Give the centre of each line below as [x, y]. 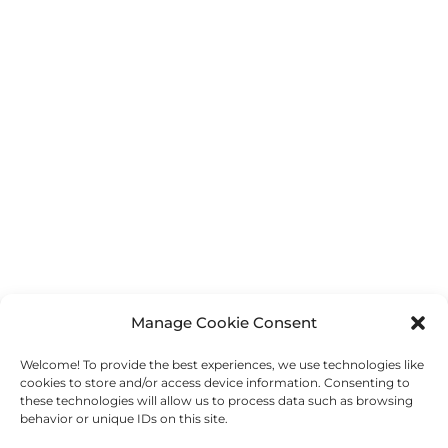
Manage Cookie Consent [224, 322]
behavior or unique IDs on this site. [124, 418]
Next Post [376, 371]
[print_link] [57, 300]
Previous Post [86, 371]
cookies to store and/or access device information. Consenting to [215, 382]
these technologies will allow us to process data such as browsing [216, 400]
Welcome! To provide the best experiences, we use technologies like [222, 364]
